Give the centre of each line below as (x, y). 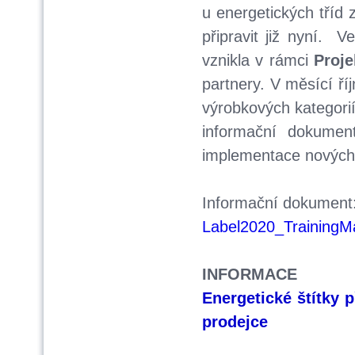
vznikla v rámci (258, 60)
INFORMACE (250, 274)
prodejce (235, 322)
